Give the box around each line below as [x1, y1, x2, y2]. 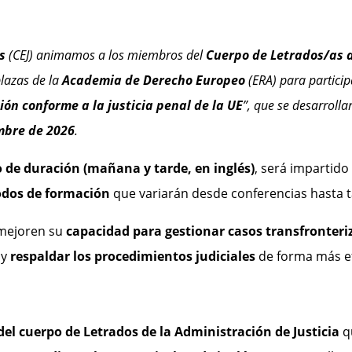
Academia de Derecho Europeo [61, 71, 245, 90]
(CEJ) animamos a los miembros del [5, 46, 206, 64]
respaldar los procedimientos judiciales [9, 247, 255, 266]
